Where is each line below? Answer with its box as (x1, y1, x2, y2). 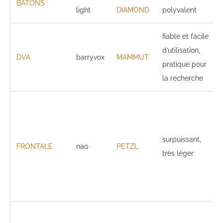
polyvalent (162, 5, 197, 14)
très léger (162, 149, 194, 157)
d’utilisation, (162, 46, 200, 54)
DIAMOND (116, 5, 149, 14)
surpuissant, (162, 135, 201, 143)
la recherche (162, 74, 203, 82)
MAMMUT (116, 53, 149, 61)
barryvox (76, 53, 105, 61)
